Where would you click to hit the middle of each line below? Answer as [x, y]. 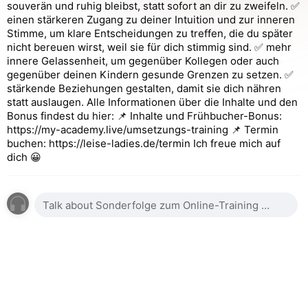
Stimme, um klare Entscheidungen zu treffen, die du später [150, 33]
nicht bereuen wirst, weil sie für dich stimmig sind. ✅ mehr [149, 47]
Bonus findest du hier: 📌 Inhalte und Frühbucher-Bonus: [144, 116]
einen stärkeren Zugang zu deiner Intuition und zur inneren [151, 20]
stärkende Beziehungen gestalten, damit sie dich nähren [144, 88]
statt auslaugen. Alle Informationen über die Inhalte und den [152, 102]
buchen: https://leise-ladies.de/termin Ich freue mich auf [144, 143]
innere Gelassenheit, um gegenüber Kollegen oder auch [143, 61]
